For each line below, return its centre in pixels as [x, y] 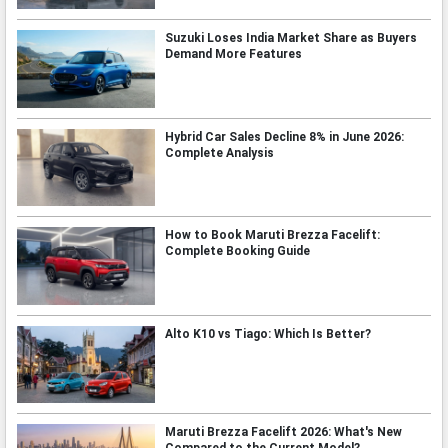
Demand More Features [233, 54]
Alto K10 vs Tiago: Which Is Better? [267, 333]
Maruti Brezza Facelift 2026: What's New [283, 432]
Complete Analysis [219, 152]
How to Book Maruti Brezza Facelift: [272, 235]
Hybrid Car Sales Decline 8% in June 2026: [284, 136]
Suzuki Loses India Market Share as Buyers [290, 38]
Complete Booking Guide [237, 251]
